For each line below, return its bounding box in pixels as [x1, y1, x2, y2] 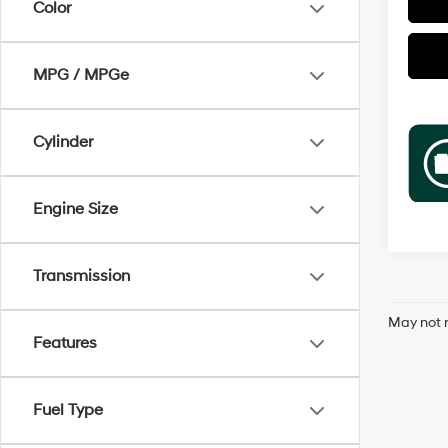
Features [33, 333, 97, 353]
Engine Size [33, 199, 118, 219]
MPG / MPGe [33, 65, 129, 85]
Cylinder [33, 132, 93, 152]
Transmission [33, 266, 130, 286]
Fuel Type [33, 400, 103, 420]
